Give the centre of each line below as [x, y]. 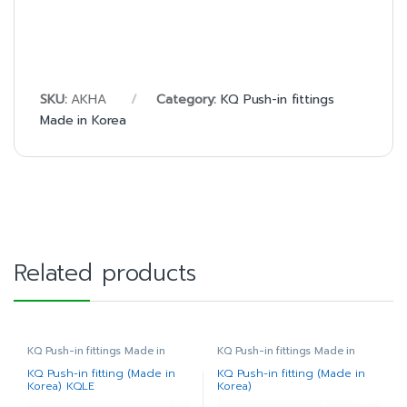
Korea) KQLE [60, 387]
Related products [105, 273]
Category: [189, 99]
